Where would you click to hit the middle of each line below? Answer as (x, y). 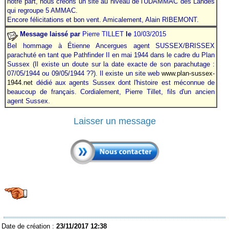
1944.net (20, 82)
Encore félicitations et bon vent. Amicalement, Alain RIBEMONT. (103, 19)
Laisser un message (114, 121)
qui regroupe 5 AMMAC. (43, 10)
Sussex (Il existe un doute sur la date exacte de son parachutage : (111, 64)
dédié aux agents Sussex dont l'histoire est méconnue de (124, 82)
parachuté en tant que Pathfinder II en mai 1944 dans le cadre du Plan (111, 55)
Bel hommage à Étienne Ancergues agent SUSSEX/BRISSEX (111, 45)
